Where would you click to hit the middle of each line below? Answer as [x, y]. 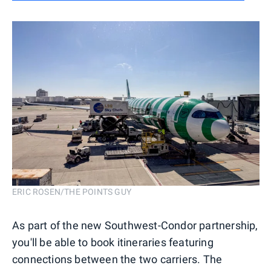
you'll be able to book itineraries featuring [113, 243]
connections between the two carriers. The [117, 260]
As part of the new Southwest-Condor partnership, [135, 226]
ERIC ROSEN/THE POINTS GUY [72, 192]
